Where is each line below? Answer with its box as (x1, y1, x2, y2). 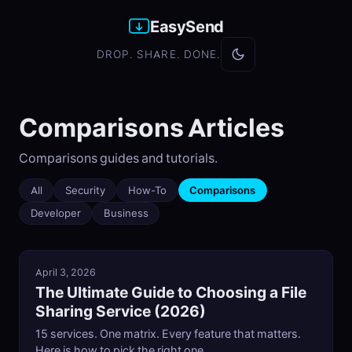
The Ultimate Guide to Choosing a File (35, 283, 306, 302)
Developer (30, 207, 81, 220)
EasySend (150, 16, 224, 36)
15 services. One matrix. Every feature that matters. (35, 326, 301, 341)
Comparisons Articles (19, 112, 284, 144)
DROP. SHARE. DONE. (96, 47, 222, 62)
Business (103, 207, 148, 220)
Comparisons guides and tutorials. (19, 150, 218, 167)
